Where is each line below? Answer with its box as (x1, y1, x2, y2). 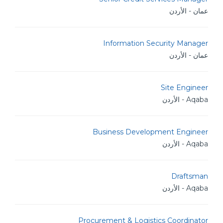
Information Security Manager (103, 39, 208, 48)
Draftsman (171, 172, 208, 181)
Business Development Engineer (93, 127, 208, 136)
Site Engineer (161, 83, 208, 92)
